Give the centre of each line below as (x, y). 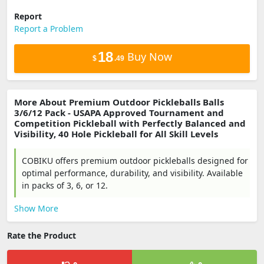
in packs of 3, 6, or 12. (65, 185)
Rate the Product (42, 235)
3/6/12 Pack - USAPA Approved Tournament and (119, 113)
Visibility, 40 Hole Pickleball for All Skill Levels (116, 134)
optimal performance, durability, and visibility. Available (132, 173)
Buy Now (148, 57)
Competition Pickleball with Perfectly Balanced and (130, 123)
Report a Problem (49, 29)
